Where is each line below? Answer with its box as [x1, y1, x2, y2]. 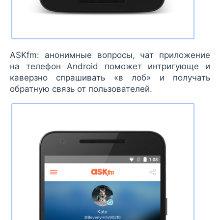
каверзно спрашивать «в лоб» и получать [10, 73, 210, 83]
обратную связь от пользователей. [10, 84, 152, 94]
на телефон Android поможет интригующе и [10, 61, 210, 72]
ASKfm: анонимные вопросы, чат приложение [10, 50, 210, 60]
